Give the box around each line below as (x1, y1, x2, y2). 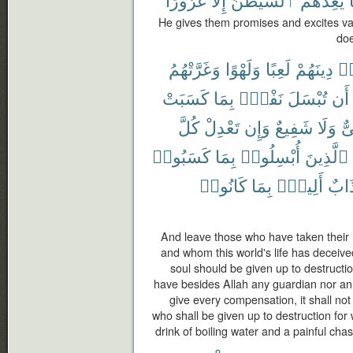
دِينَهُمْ (295, 56, 333, 80)
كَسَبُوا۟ (152, 143, 210, 168)
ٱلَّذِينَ (305, 143, 348, 168)
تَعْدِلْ (204, 114, 240, 139)
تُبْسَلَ (288, 85, 327, 110)
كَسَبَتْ (162, 85, 209, 110)
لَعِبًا (266, 56, 291, 80)
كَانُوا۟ (199, 173, 247, 197)
